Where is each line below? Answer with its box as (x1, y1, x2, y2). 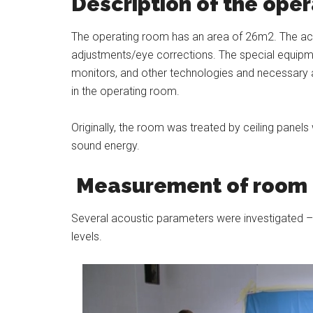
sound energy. (71, 138, 140, 152)
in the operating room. (71, 84, 180, 98)
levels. (71, 229, 102, 243)
